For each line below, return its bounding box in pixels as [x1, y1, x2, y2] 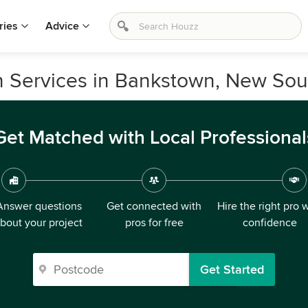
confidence [242, 216, 297, 230]
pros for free [124, 216, 184, 230]
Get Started [200, 262, 264, 277]
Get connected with [107, 199, 201, 213]
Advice [45, 19, 79, 33]
